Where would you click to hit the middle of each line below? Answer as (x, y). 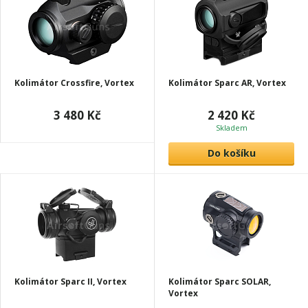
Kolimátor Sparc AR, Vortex (227, 83)
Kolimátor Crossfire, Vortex (74, 83)
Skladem (231, 128)
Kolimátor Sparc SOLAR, (220, 282)
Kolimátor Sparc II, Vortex (70, 282)
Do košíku (231, 153)
